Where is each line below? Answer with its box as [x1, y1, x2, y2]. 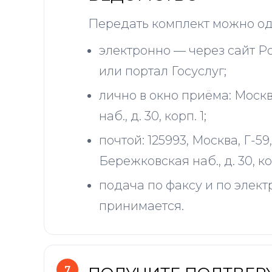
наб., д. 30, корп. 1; [99, 109, 206, 123]
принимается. [99, 199, 184, 213]
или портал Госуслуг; [99, 64, 226, 78]
